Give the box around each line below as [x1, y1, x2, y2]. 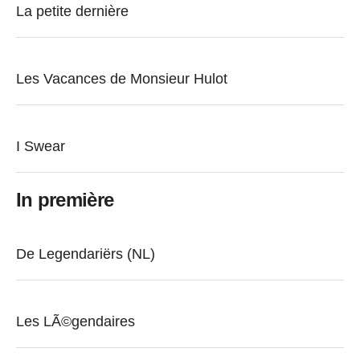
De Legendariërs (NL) [16, 244, 155, 262]
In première [16, 188, 114, 211]
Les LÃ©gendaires [16, 312, 135, 329]
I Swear [16, 137, 65, 155]
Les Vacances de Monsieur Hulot [16, 70, 227, 88]
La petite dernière [16, 2, 129, 20]
